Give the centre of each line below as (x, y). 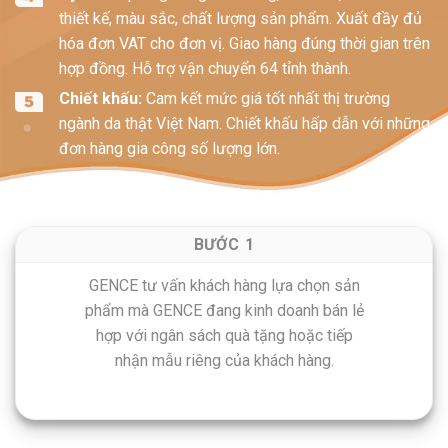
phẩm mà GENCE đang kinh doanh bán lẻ (224, 311)
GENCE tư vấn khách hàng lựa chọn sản (224, 286)
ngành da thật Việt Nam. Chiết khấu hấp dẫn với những (244, 124)
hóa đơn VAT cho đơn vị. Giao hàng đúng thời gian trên (244, 44)
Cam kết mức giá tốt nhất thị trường (266, 99)
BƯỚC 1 (224, 245)
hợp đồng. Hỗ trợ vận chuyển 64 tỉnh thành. (205, 69)
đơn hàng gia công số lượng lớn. (169, 149)
